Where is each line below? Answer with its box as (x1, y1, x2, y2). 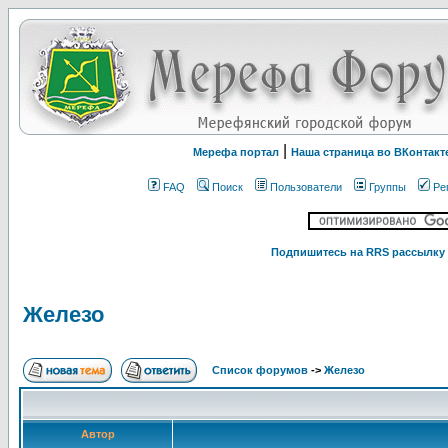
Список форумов (212, 364, 311, 376)
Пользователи (270, 181, 342, 193)
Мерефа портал (193, 146, 279, 158)
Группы (369, 181, 406, 193)
